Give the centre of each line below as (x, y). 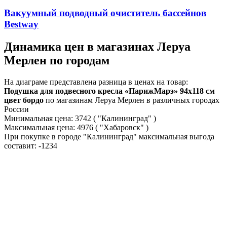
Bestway (21, 24)
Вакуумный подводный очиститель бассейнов (105, 13)
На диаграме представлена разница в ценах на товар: (96, 82)
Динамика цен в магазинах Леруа (97, 46)
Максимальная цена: (40, 127)
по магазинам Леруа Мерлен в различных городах (131, 100)
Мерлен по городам (57, 60)
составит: (21, 145)
